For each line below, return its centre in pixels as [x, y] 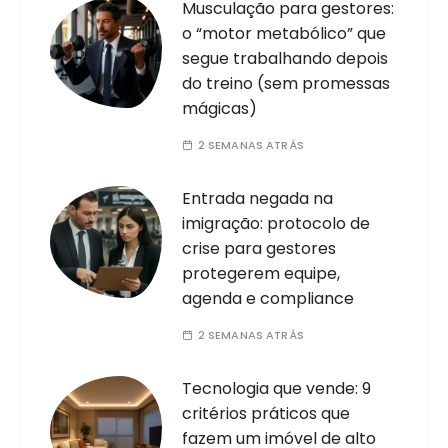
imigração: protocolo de [276, 223]
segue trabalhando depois [285, 58]
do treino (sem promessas [286, 83]
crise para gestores [259, 248]
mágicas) [220, 108]
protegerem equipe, [261, 273]
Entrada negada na [258, 198]
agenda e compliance [268, 298]
